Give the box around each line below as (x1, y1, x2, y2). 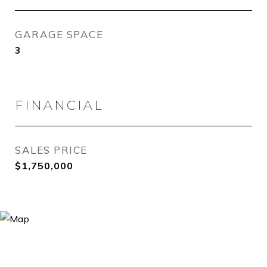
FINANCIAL (15, 98, 104, 113)
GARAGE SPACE (15, 28, 103, 41)
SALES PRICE (15, 144, 88, 156)
